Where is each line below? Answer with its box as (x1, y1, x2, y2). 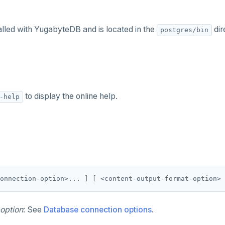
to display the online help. (23, 91, 118, 101)
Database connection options (44, 205, 152, 214)
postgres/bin (160, 26, 208, 34)
